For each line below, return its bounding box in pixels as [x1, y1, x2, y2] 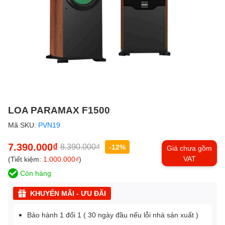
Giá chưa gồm [167, 143, 212, 152]
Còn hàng [18, 168, 51, 177]
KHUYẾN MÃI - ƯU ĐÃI [30, 188, 106, 197]
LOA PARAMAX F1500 [8, 103, 110, 116]
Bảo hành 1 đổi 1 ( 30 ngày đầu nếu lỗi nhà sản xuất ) [27, 210, 198, 219]
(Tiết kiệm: [8, 154, 43, 163]
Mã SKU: [8, 120, 38, 129]
